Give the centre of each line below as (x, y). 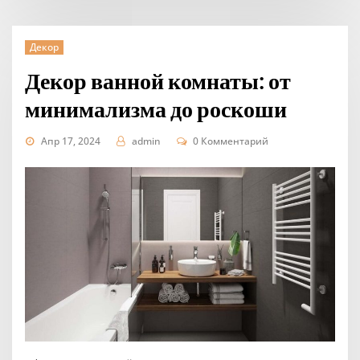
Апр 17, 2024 (70, 141)
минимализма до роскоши (156, 109)
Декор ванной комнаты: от (158, 81)
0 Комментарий (231, 141)
